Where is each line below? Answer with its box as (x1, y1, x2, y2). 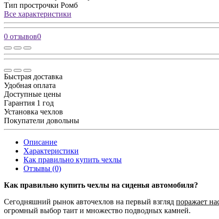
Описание (23, 137, 57, 146)
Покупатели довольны (4, 116, 79, 125)
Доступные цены (4, 89, 61, 98)
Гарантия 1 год (4, 98, 54, 107)
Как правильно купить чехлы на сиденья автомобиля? (4, 180, 198, 189)
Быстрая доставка (4, 72, 63, 81)
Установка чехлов (4, 107, 63, 116)
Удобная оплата (4, 81, 56, 89)
